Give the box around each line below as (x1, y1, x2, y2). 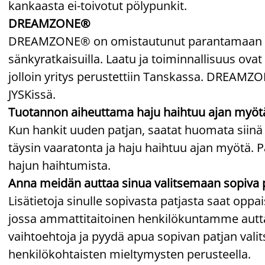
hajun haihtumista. (8, 157, 111, 173)
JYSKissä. (8, 86, 56, 102)
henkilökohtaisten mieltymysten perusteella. (8, 245, 251, 262)
